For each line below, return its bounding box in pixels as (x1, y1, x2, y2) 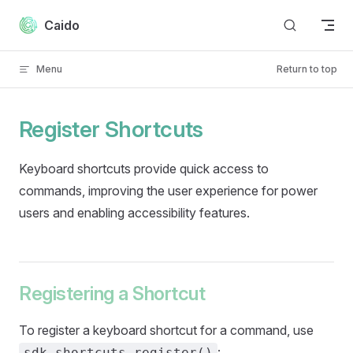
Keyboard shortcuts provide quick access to (19, 161, 269, 176)
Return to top (277, 63, 337, 75)
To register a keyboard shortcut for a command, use (19, 322, 314, 338)
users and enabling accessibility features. (19, 205, 250, 221)
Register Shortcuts (19, 116, 203, 143)
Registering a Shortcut (19, 282, 206, 305)
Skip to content (19, 13, 92, 25)
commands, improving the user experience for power (19, 183, 318, 199)
